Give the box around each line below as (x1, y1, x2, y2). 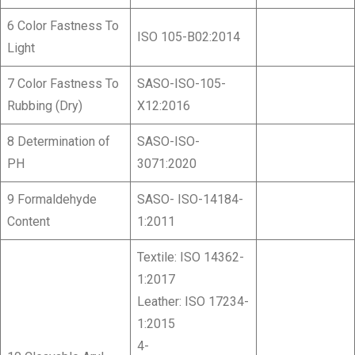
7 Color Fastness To (7, 76, 119, 92)
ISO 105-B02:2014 (137, 29, 240, 45)
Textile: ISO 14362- (137, 250, 244, 265)
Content (7, 214, 50, 230)
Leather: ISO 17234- (137, 294, 249, 310)
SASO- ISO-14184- (137, 192, 243, 208)
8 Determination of (7, 134, 110, 150)
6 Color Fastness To (7, 18, 119, 34)
